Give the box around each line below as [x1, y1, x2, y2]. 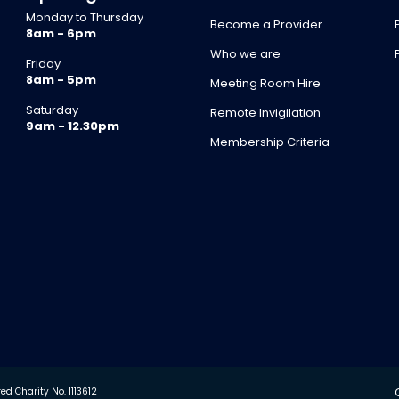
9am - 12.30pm [26, 117, 120, 134]
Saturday [26, 101, 79, 118]
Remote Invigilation [209, 103, 321, 121]
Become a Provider [209, 15, 322, 33]
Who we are [209, 45, 281, 62]
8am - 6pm [26, 24, 97, 42]
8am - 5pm [26, 70, 97, 88]
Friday [26, 54, 61, 72]
